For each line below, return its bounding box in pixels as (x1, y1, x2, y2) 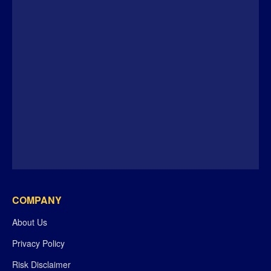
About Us (12, 216, 47, 229)
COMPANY (12, 193, 62, 207)
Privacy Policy (12, 237, 65, 250)
